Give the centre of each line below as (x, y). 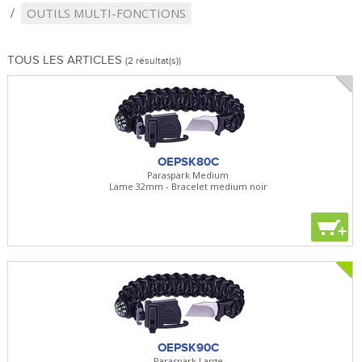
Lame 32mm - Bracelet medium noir (188, 186)
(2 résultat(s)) (153, 61)
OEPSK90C (188, 347)
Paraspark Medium (188, 175)
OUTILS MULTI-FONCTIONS (106, 13)
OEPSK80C (188, 161)
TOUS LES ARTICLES (66, 59)
